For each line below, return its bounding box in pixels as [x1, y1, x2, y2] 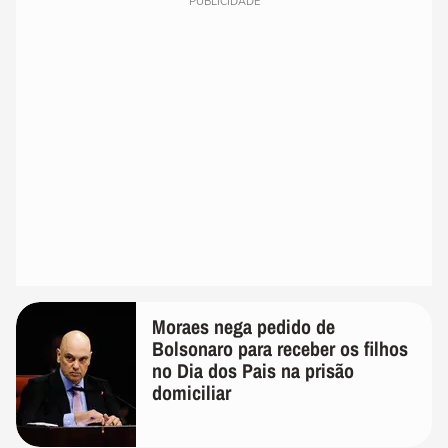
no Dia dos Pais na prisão [152, 357, 354, 385]
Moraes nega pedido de [152, 313, 335, 341]
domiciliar [152, 379, 231, 407]
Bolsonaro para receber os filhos [152, 335, 408, 363]
